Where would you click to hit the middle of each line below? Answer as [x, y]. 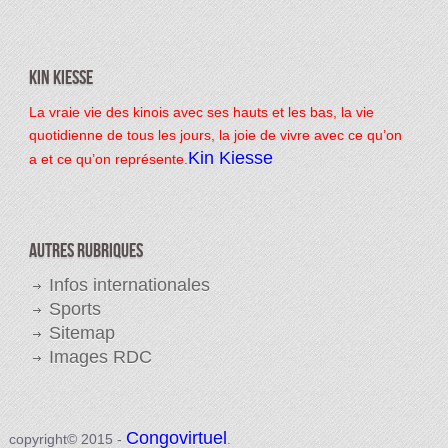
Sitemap [81, 332]
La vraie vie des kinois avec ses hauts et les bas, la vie [201, 111]
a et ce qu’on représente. [108, 158]
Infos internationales [129, 284]
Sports [74, 308]
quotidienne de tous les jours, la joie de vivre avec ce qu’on [215, 134]
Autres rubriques [85, 250]
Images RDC [100, 356]
